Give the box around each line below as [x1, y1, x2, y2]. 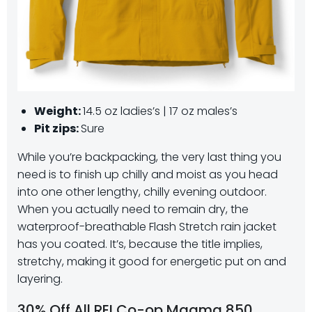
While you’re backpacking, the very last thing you [17, 149, 281, 166]
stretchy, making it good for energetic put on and [17, 253, 286, 270]
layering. [17, 271, 63, 288]
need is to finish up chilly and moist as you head [17, 166, 278, 183]
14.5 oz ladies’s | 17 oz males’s [83, 103, 237, 120]
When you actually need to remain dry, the [17, 201, 249, 218]
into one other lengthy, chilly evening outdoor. [17, 184, 267, 201]
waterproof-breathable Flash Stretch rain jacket [17, 219, 276, 235]
